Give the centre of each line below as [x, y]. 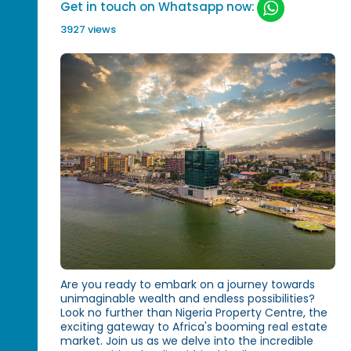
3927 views [89, 30]
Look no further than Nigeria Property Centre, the [194, 312]
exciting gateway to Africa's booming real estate [194, 326]
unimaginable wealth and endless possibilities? [188, 298]
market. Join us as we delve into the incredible [187, 340]
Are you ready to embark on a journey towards [188, 284]
